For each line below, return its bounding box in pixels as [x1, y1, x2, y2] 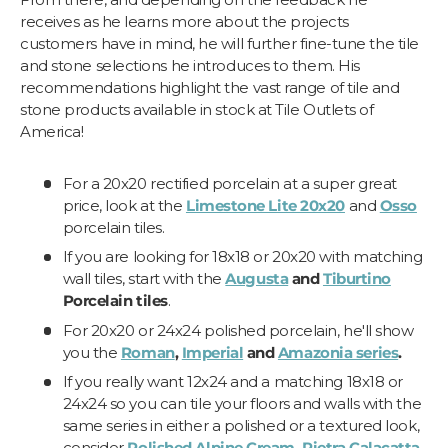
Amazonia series [277, 342, 399, 362]
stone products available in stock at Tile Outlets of [20, 99, 374, 119]
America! [20, 121, 84, 141]
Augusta [225, 269, 289, 289]
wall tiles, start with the [62, 269, 226, 289]
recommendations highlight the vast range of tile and [20, 77, 400, 97]
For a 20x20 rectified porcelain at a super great [62, 173, 397, 193]
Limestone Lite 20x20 [185, 195, 345, 215]
